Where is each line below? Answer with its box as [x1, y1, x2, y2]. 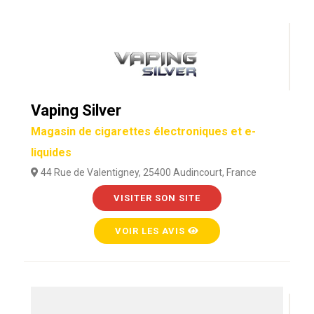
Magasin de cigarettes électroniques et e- [30, 125, 256, 138]
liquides [30, 146, 71, 159]
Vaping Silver [30, 102, 121, 119]
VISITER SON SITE [113, 193, 200, 203]
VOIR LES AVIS [114, 226, 188, 236]
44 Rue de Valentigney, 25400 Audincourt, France [38, 167, 257, 178]
